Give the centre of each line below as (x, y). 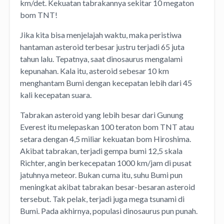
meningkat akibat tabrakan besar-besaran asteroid (107, 187)
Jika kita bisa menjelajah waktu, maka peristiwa (101, 35)
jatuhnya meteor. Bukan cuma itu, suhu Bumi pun (101, 175)
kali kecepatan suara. (56, 95)
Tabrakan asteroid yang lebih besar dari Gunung (102, 115)
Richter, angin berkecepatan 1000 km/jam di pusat (106, 163)
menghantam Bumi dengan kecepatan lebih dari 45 (106, 83)
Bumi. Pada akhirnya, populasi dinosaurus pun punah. (111, 211)
